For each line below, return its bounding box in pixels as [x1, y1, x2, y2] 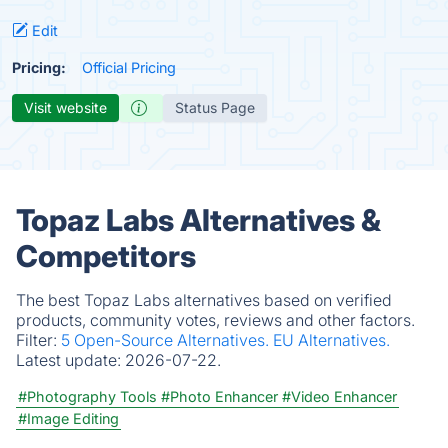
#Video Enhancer [282, 388, 397, 405]
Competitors [16, 238, 196, 274]
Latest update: [16, 350, 125, 370]
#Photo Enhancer [161, 388, 278, 405]
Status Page [175, 99, 255, 116]
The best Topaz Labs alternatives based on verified [16, 290, 392, 310]
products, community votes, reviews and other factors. [16, 310, 415, 330]
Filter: [16, 330, 61, 350]
